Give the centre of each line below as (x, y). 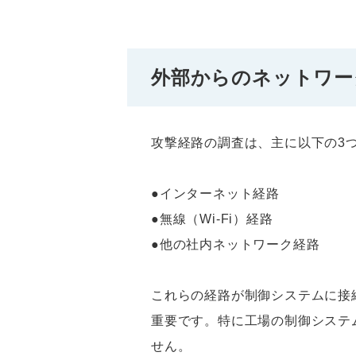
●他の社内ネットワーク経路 (236, 245)
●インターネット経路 (215, 194)
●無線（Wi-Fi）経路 (212, 219)
